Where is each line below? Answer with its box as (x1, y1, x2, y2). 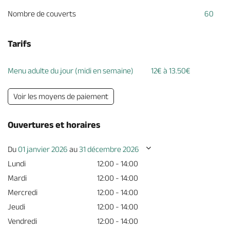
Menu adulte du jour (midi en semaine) (8, 66, 133, 75)
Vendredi (8, 217, 37, 225)
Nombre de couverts (8, 9, 76, 18)
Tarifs (8, 39, 31, 49)
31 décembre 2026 (79, 145, 139, 154)
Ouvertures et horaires (8, 120, 100, 130)
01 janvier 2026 (18, 145, 68, 154)
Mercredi (8, 188, 37, 197)
